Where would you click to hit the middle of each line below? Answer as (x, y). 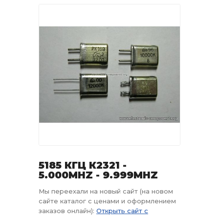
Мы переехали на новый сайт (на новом (106, 191)
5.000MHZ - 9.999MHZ (98, 175)
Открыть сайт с (122, 211)
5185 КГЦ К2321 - (83, 165)
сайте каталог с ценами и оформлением (107, 201)
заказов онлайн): (67, 211)
